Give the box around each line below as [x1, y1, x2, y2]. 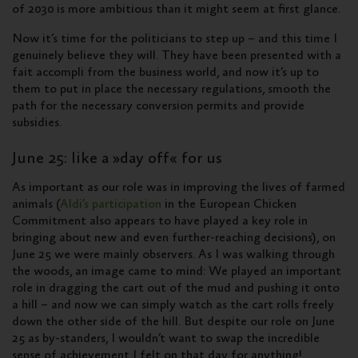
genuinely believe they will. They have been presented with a [12, 49, 341, 62]
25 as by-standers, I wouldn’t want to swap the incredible [12, 332, 320, 345]
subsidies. [12, 116, 62, 129]
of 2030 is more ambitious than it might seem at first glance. [12, 2, 340, 16]
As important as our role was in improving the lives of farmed [12, 181, 345, 194]
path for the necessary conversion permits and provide [12, 99, 304, 113]
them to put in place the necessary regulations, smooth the [12, 82, 331, 96]
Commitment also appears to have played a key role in [12, 214, 308, 228]
